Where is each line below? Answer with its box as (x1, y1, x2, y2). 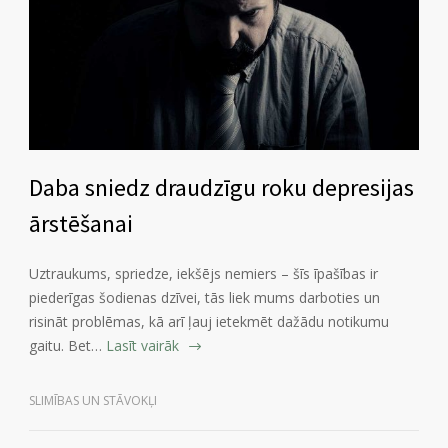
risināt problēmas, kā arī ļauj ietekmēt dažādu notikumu (29, 312, 389, 332)
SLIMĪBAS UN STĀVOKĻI (29, 392, 157, 410)
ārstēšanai (29, 208, 133, 240)
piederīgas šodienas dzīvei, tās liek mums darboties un (29, 288, 380, 308)
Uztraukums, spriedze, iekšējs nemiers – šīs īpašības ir (29, 264, 378, 284)
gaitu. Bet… (29, 336, 102, 356)
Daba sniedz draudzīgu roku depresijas (29, 172, 414, 204)
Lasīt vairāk (106, 336, 179, 356)
